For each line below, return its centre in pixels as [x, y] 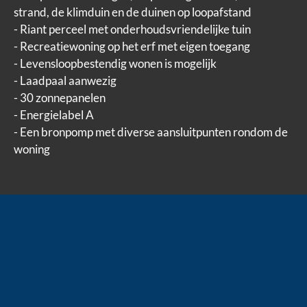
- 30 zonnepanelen [60, 97]
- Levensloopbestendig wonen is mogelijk [115, 63]
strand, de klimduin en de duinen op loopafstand [133, 12]
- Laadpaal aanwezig [65, 80]
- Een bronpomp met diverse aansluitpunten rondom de [151, 132]
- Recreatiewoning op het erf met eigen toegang [132, 46]
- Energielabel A [54, 114]
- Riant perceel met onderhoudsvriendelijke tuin [132, 29]
